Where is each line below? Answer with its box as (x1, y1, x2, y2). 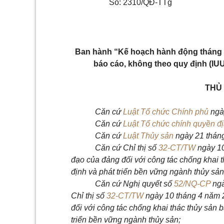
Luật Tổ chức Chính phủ (123, 107, 208, 116)
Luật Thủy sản (123, 131, 173, 140)
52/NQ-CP (174, 179, 210, 188)
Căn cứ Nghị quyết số (95, 179, 174, 188)
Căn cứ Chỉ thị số (95, 143, 158, 152)
